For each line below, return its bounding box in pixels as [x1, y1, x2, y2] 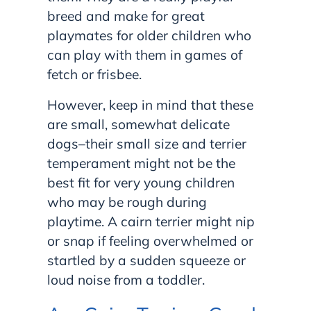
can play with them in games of [47, 47, 242, 64]
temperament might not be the [47, 155, 235, 172]
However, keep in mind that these [47, 96, 253, 114]
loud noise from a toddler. [47, 271, 205, 289]
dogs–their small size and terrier [47, 135, 246, 153]
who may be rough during [47, 194, 207, 211]
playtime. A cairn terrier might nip [47, 213, 255, 230]
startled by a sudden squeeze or [47, 252, 246, 269]
